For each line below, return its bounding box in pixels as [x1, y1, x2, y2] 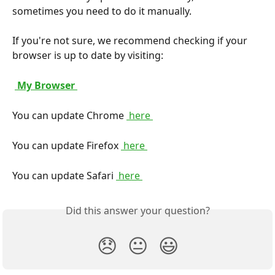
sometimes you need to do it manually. [12, 4, 192, 18]
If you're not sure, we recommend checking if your [12, 34, 250, 48]
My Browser [15, 78, 77, 92]
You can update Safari [12, 168, 116, 182]
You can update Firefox [12, 138, 121, 152]
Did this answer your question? [65, 204, 210, 218]
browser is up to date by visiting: [12, 48, 163, 63]
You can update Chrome [12, 108, 126, 122]
